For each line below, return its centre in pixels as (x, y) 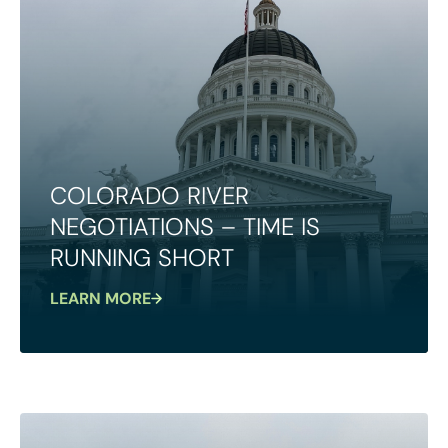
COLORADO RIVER (149, 195)
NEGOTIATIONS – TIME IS (185, 226)
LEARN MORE (100, 298)
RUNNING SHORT (142, 257)
